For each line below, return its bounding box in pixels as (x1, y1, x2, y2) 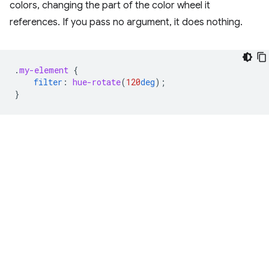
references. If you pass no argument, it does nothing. (10, 16, 243, 28)
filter (34, 76, 62, 88)
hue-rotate (73, 76, 121, 88)
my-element (19, 64, 68, 76)
